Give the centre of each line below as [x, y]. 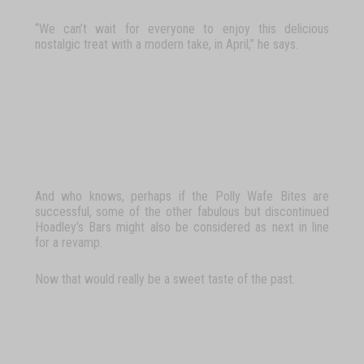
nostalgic [57, 44]
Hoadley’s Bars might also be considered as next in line [182, 227]
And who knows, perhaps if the [125, 196]
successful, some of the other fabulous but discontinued [182, 211]
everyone [171, 28]
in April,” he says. [256, 44]
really [131, 279]
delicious [307, 28]
